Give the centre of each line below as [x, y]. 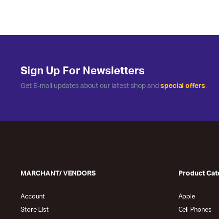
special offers [183, 86]
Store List [35, 210]
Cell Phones [195, 210]
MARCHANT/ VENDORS [58, 173]
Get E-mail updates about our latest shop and [90, 86]
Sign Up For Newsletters [83, 71]
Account [33, 197]
